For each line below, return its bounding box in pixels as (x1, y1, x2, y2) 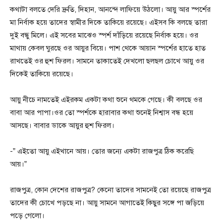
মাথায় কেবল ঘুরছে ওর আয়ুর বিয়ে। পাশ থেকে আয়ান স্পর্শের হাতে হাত (10, 43, 206, 53)
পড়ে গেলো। (10, 211, 45, 220)
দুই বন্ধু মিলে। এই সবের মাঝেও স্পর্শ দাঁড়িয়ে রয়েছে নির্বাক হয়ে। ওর (10, 30, 198, 40)
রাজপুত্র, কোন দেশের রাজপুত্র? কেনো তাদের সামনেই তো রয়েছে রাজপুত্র (10, 185, 211, 194)
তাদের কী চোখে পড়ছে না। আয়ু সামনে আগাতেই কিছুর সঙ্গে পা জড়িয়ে (10, 198, 204, 207)
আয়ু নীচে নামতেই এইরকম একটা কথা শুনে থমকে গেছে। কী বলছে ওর (10, 95, 202, 104)
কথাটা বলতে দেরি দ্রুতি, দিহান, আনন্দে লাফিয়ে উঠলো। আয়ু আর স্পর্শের (10, 4, 211, 14)
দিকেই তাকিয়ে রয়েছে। (10, 69, 73, 78)
